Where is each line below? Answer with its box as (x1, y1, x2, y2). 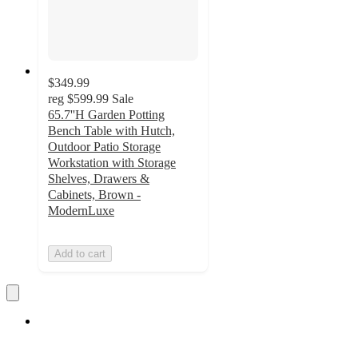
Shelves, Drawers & (48, 172, 149, 186)
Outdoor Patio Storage (48, 140, 161, 154)
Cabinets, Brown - (48, 188, 141, 202)
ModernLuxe (48, 204, 114, 218)
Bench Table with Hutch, (48, 124, 175, 138)
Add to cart (54, 248, 105, 261)
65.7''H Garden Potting (48, 108, 165, 122)
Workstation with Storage (48, 156, 176, 170)
